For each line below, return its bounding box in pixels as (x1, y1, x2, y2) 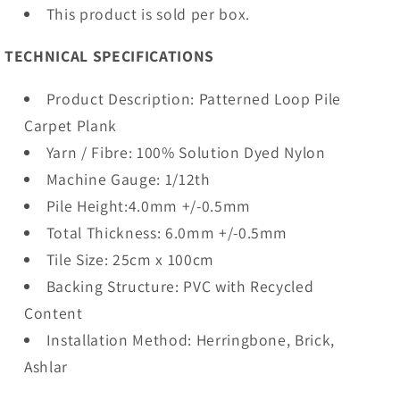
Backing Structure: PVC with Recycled (46, 275, 314, 296)
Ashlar (24, 355, 69, 377)
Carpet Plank (24, 114, 118, 136)
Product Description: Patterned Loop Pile (46, 87, 342, 109)
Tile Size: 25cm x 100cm (46, 248, 214, 270)
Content (24, 302, 83, 323)
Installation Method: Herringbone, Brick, (46, 329, 336, 350)
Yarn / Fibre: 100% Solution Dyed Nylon (46, 141, 326, 162)
